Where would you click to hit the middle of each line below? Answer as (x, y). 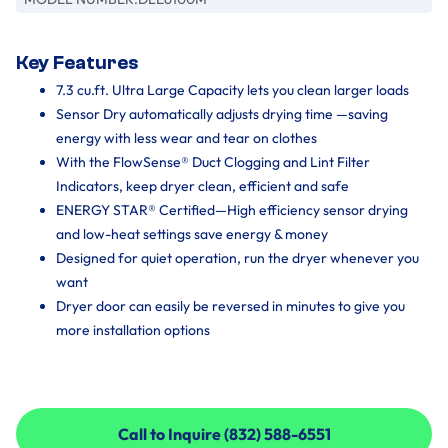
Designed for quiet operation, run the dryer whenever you (237, 258)
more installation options (133, 330)
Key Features (77, 63)
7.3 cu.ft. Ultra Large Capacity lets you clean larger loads (232, 90)
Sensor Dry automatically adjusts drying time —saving (222, 114)
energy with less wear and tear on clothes (186, 138)
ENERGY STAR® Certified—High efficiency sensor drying (232, 210)
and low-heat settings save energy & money (192, 234)
